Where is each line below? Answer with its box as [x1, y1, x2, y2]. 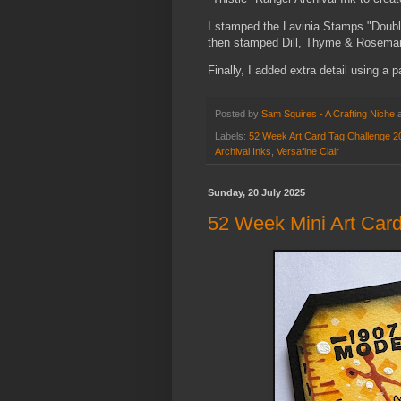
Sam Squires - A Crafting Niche [261, 108, 395, 120]
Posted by [215, 108, 261, 120]
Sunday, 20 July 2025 [208, 186, 305, 198]
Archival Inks [215, 145, 271, 157]
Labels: [215, 130, 249, 141]
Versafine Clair [277, 145, 339, 157]
